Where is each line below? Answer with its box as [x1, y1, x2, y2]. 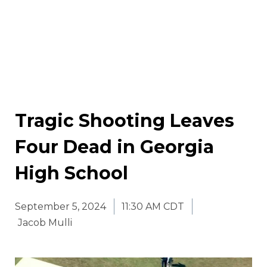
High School [15, 162, 128, 185]
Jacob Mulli [18, 217, 72, 229]
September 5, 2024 [15, 201, 106, 213]
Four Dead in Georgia [15, 136, 214, 159]
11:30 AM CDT [122, 201, 184, 213]
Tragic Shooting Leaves [15, 110, 234, 132]
